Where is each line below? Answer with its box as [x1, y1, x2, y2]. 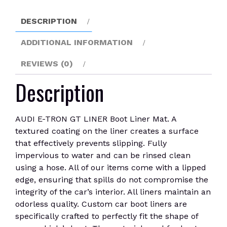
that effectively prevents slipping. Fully [15, 138, 167, 148]
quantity [15, 24, 47, 33]
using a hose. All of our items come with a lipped [15, 163, 206, 172]
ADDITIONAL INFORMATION [21, 37, 133, 47]
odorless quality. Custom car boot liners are [15, 199, 187, 209]
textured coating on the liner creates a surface [15, 126, 199, 136]
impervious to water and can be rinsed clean [15, 150, 191, 160]
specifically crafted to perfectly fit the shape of [15, 211, 198, 221]
